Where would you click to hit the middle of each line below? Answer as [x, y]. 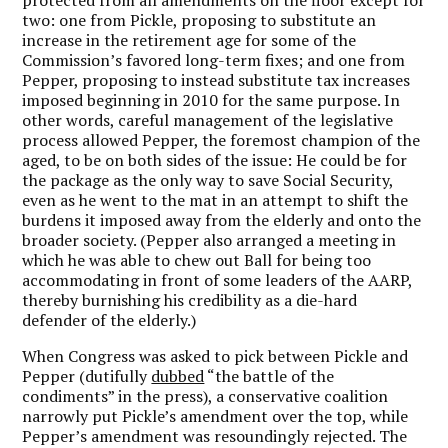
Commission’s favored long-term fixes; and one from [214, 59]
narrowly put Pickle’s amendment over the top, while [215, 415]
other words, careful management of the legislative [208, 119]
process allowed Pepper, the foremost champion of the [221, 139]
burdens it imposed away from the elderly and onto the [222, 219]
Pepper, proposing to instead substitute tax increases [216, 79]
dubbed [178, 375]
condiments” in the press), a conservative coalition [205, 395]
